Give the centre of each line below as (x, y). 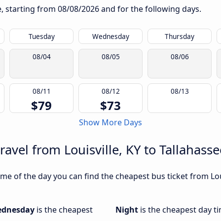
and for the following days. (150, 9)
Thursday (180, 37)
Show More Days (110, 123)
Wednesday (110, 37)
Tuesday (41, 37)
